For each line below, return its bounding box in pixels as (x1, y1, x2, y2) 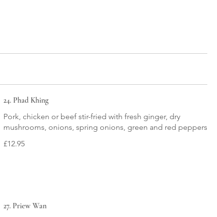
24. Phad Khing (3, 95, 48, 106)
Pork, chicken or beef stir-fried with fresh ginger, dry (3, 112, 180, 122)
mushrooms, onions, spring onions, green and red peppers (3, 123, 207, 132)
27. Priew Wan (3, 201, 46, 211)
